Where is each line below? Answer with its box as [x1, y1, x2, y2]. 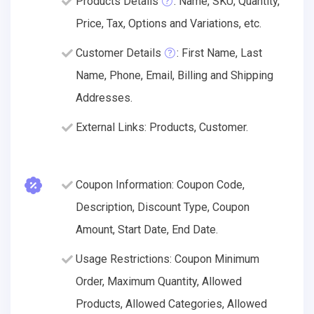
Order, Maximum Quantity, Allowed [76, 274, 242, 288]
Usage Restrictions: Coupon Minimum [76, 252, 259, 266]
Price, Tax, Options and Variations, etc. [76, 16, 261, 30]
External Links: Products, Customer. [76, 120, 248, 134]
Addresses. [76, 90, 132, 104]
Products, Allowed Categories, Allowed [76, 296, 267, 310]
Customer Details [76, 46, 161, 60]
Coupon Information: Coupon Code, [76, 177, 245, 191]
